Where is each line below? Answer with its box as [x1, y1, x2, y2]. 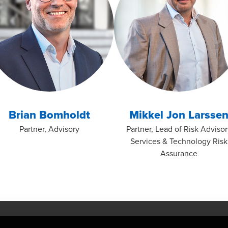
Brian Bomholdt [9, 106, 90, 123]
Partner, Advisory [19, 123, 79, 134]
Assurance [160, 148, 197, 159]
